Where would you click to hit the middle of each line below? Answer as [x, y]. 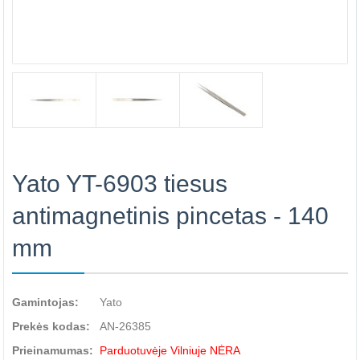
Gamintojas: [45, 302]
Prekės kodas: [51, 326]
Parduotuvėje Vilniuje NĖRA [170, 350]
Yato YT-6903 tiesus [120, 184]
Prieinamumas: [53, 350]
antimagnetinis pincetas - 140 [170, 216]
